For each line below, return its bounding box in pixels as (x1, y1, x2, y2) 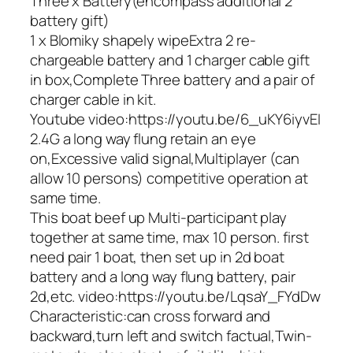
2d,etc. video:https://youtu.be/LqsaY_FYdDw (30, 285, 321, 307)
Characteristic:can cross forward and (30, 305, 271, 326)
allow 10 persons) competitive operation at (30, 167, 308, 188)
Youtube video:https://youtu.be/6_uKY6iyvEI (30, 108, 321, 129)
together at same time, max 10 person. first (30, 226, 309, 247)
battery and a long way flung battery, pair (30, 266, 295, 287)
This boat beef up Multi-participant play (30, 206, 287, 228)
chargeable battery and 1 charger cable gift (30, 49, 310, 70)
